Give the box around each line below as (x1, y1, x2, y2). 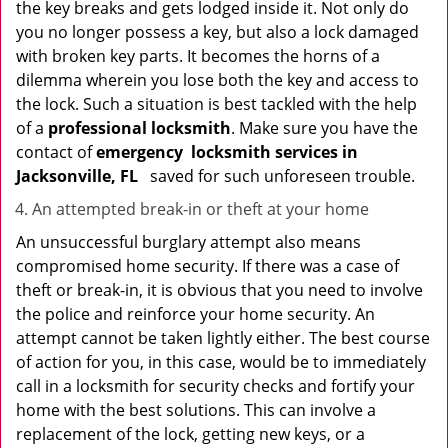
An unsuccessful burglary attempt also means (16, 231, 361, 253)
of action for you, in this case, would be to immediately (16, 351, 426, 373)
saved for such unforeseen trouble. (146, 165, 415, 187)
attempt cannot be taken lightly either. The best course (16, 327, 430, 349)
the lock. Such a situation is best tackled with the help (16, 93, 417, 115)
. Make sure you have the (231, 117, 418, 139)
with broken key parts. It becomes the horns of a (16, 45, 380, 67)
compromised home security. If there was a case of (16, 255, 399, 277)
